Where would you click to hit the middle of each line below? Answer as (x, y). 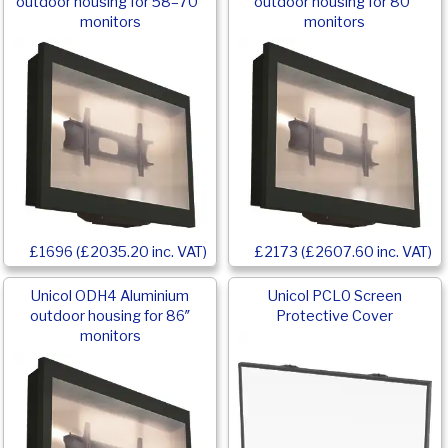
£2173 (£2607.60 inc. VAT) (343, 251)
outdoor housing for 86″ (110, 315)
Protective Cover (335, 315)
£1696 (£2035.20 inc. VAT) (118, 251)
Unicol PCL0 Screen (334, 295)
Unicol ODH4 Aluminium (110, 295)
